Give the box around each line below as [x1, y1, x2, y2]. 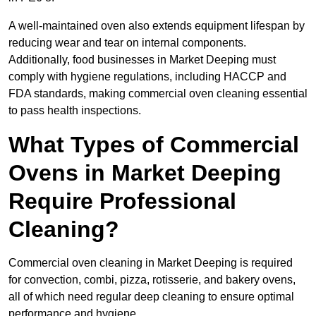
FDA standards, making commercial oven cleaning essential [8, 87, 308, 100]
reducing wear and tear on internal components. [8, 37, 246, 49]
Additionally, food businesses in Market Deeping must [8, 54, 276, 66]
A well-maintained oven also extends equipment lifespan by [8, 20, 305, 32]
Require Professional [8, 188, 236, 214]
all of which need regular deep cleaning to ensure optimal [8, 291, 294, 303]
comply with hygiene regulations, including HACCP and [8, 71, 286, 83]
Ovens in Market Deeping [8, 160, 281, 186]
